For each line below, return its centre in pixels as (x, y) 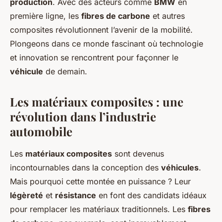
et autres (167, 16)
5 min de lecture (114, 21)
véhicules (180, 167)
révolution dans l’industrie (83, 116)
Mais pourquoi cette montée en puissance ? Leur (100, 181)
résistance (76, 195)
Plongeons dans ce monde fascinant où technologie (107, 44)
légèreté (27, 195)
